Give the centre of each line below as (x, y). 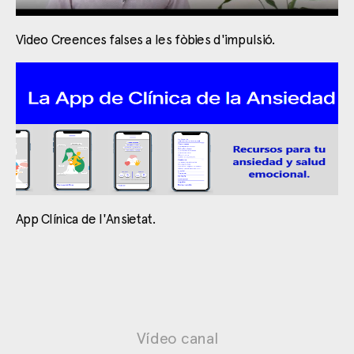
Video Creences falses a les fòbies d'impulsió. (146, 40)
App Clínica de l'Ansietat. (86, 219)
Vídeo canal (177, 338)
